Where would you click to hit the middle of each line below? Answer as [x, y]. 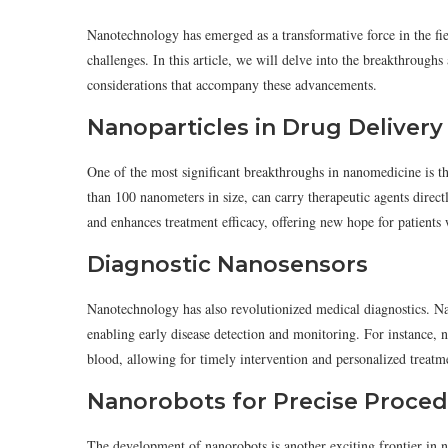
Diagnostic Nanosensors [227, 264]
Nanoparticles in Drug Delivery [265, 127]
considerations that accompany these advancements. [232, 84]
